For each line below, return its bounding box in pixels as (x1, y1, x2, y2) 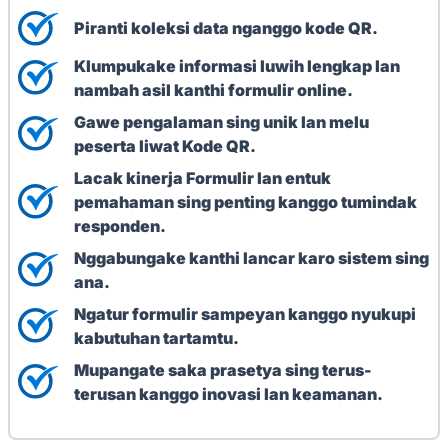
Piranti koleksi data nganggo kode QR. (74, 18, 378, 39)
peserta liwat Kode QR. (74, 135, 256, 156)
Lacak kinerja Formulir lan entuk (74, 167, 331, 188)
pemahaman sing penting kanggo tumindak (74, 191, 417, 212)
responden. (74, 215, 166, 236)
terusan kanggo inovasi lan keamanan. (74, 383, 383, 404)
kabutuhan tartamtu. (74, 327, 239, 348)
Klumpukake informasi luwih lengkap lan (74, 55, 400, 76)
